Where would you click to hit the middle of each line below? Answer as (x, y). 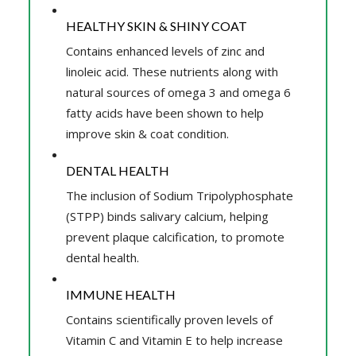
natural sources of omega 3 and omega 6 (178, 92)
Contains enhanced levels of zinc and (165, 50)
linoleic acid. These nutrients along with (172, 71)
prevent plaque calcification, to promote (175, 236)
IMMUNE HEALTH (120, 294)
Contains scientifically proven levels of (169, 319)
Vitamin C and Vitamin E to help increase (174, 340)
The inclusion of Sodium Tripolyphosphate (179, 195)
